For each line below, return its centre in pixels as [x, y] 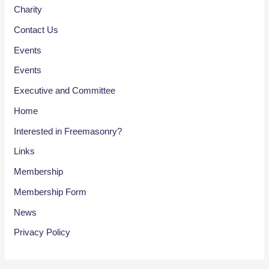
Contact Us [36, 29]
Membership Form [50, 192]
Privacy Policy [42, 232]
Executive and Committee [65, 91]
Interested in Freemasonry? [68, 131]
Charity [28, 10]
